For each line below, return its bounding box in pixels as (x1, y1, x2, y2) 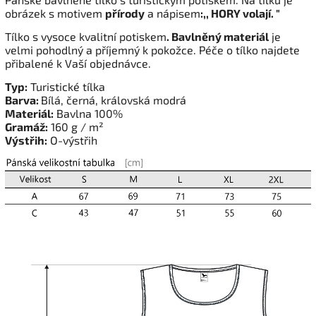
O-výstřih (47, 133, 97, 147)
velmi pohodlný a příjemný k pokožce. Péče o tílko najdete (5, 43, 300, 57)
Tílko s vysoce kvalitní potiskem (5, 30, 166, 44)
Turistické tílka (28, 80, 105, 94)
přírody (105, 6, 145, 20)
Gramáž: (5, 120, 48, 134)
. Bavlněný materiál (166, 30, 269, 44)
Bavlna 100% (54, 107, 123, 121)
